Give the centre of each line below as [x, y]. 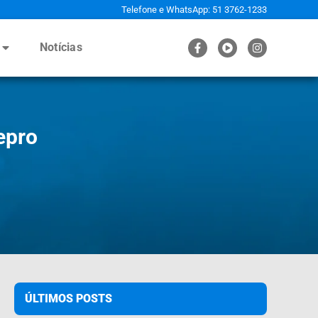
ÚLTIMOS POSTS [68, 298]
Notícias [61, 48]
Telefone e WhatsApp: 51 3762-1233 [194, 10]
